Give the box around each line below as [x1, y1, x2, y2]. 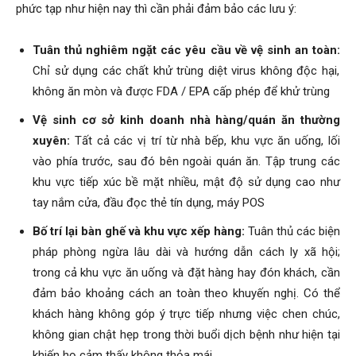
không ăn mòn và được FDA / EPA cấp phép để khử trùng [33, 83, 333, 99]
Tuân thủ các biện [245, 223, 340, 238]
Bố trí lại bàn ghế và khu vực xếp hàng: [33, 223, 245, 238]
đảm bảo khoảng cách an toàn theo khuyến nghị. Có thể [33, 285, 340, 300]
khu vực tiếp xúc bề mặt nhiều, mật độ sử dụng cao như [33, 174, 340, 189]
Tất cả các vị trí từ [74, 133, 177, 148]
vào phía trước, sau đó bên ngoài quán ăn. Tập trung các [33, 153, 340, 168]
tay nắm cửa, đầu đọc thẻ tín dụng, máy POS [33, 195, 265, 210]
